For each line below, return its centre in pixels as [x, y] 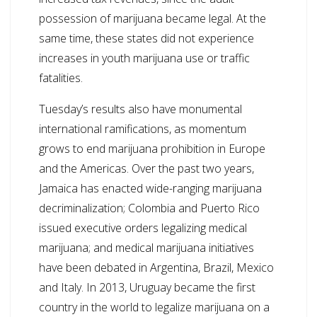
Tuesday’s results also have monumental [140, 109]
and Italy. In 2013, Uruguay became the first [147, 288]
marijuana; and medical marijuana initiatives [146, 248]
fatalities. [61, 78]
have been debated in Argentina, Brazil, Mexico [156, 268]
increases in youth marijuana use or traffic [144, 58]
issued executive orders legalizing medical [143, 228]
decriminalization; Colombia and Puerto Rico [149, 208]
